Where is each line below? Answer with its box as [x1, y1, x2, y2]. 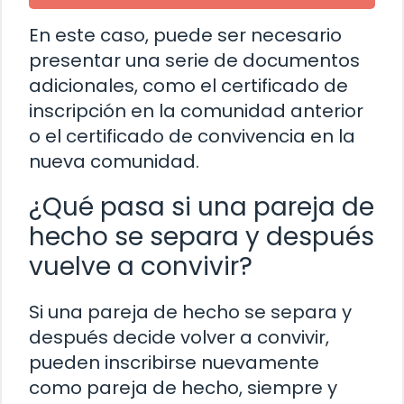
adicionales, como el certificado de [29, 72, 348, 98]
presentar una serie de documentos [29, 47, 360, 73]
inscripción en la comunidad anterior [29, 97, 363, 124]
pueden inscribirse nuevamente [29, 349, 319, 375]
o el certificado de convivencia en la [29, 123, 355, 149]
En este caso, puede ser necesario [29, 22, 342, 48]
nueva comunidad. [29, 148, 199, 174]
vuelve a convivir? [29, 248, 252, 284]
